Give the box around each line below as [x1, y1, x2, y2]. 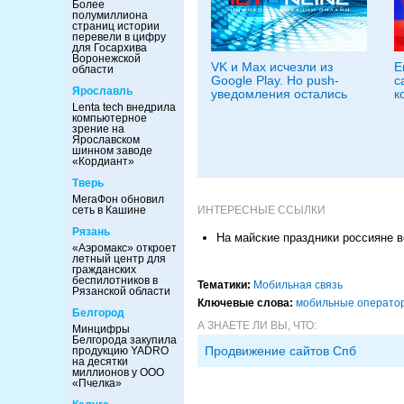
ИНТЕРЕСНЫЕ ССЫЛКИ [197, 203, 326, 216]
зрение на [72, 123, 124, 135]
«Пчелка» [72, 377, 122, 390]
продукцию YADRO [72, 344, 169, 357]
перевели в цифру [72, 31, 166, 43]
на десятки [72, 355, 128, 368]
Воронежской [72, 52, 141, 65]
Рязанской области [72, 285, 170, 298]
